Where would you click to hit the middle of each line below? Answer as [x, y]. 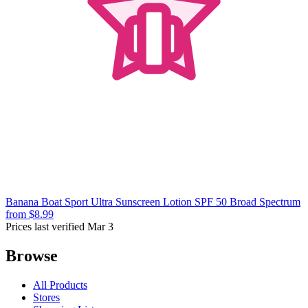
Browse [32, 255]
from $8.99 [30, 214]
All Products [60, 285]
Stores [46, 297]
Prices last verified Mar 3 [59, 226]
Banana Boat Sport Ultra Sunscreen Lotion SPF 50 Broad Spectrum [153, 201]
